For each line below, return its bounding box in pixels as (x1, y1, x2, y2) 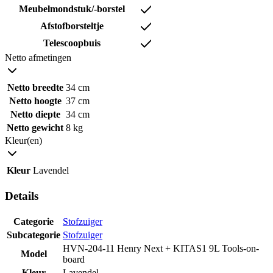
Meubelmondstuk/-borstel (18, 4, 125, 15)
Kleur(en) (5, 135, 42, 146)
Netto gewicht (7, 122, 63, 133)
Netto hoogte (9, 96, 62, 107)
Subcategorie (7, 229, 60, 240)
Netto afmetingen (5, 52, 71, 63)
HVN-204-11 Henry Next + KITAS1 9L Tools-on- (63, 243, 259, 253)
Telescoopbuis (43, 38, 101, 49)
